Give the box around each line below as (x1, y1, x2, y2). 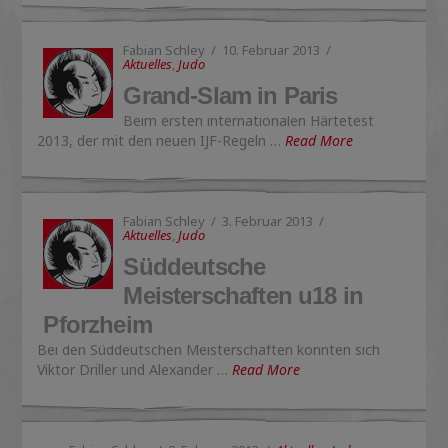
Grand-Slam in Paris (123, 82, 338, 109)
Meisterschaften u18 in (123, 282, 364, 309)
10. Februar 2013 (222, 41, 321, 59)
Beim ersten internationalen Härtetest (123, 111, 375, 130)
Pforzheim (43, 311, 152, 338)
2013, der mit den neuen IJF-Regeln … (37, 131, 286, 150)
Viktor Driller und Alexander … (37, 360, 233, 379)
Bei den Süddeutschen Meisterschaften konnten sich (37, 340, 381, 359)
